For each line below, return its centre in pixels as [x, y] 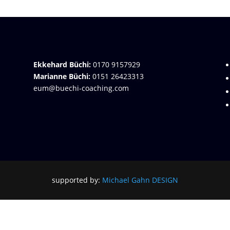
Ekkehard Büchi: [62, 64]
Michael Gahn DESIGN [140, 180]
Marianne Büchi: [62, 76]
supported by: [77, 180]
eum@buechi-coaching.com [81, 88]
